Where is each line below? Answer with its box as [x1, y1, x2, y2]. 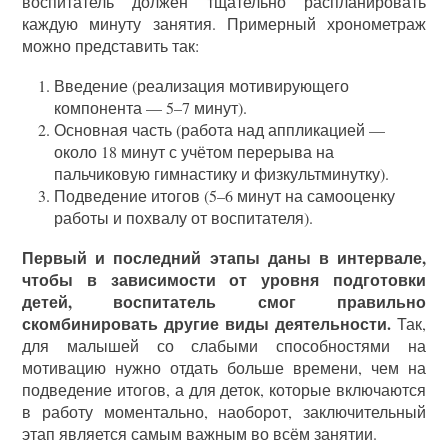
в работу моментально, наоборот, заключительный [22, 401, 426, 423]
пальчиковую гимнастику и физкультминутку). [54, 163, 390, 185]
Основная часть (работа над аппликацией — [54, 119, 386, 141]
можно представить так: [22, 35, 200, 57]
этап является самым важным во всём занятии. [22, 423, 378, 445]
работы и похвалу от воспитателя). [54, 207, 314, 229]
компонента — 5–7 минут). [54, 97, 248, 119]
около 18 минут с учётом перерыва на [54, 141, 335, 163]
